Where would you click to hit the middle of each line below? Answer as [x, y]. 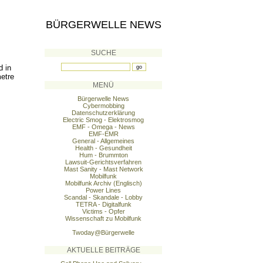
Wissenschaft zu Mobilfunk [103, 218]
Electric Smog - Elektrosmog [103, 120]
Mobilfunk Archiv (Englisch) [103, 183]
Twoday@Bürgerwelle [103, 232]
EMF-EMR [103, 134]
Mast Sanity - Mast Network [103, 169]
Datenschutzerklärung [103, 113]
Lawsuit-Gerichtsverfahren [103, 162]
